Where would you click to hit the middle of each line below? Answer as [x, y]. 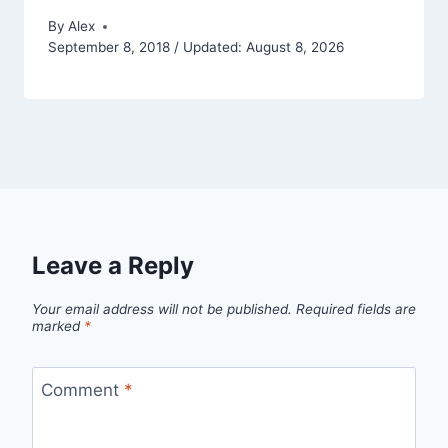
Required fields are [356, 309]
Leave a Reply [113, 266]
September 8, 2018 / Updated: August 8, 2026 [196, 47]
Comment [82, 389]
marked [58, 326]
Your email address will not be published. [162, 309]
